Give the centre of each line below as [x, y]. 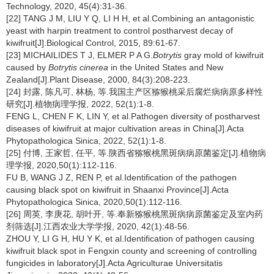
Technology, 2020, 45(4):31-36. [67, 6]
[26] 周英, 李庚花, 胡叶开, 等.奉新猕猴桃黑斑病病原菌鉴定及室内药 [135, 214]
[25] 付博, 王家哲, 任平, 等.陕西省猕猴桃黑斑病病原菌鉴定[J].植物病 [136, 153]
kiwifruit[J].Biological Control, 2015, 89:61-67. [93, 43]
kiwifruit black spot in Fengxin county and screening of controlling [131, 251]
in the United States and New [166, 67]
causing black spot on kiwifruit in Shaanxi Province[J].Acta [117, 190]
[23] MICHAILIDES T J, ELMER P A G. [80, 55]
